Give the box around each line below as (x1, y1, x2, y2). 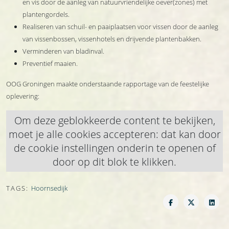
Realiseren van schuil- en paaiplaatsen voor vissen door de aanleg (22, 22, 218, 31)
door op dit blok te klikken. (53, 155, 176, 169)
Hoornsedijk (31, 184, 67, 193)
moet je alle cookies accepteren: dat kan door (8, 127, 221, 141)
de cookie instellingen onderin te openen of (13, 141, 216, 155)
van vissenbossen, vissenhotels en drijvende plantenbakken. (22, 34, 201, 43)
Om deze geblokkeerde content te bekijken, (14, 113, 215, 127)
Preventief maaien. (22, 59, 78, 68)
